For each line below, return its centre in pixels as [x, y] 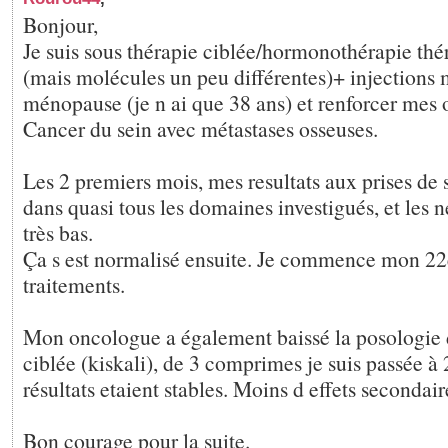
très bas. [58, 232]
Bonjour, [60, 24]
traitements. [74, 284]
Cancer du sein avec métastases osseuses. [200, 128]
